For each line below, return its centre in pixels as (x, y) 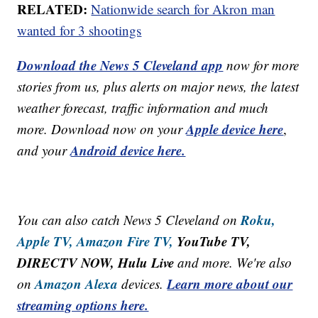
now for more (263, 65)
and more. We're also (233, 262)
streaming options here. (83, 305)
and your (44, 150)
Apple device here (235, 128)
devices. (144, 283)
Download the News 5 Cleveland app (120, 65)
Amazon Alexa (77, 283)
